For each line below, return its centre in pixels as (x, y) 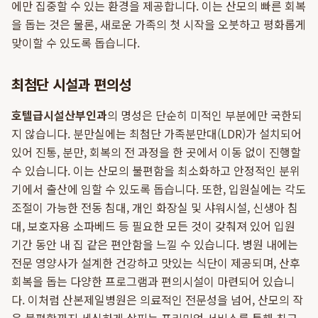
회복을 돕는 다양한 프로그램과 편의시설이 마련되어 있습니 (153, 281)
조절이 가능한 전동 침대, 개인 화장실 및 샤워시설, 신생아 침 (155, 207)
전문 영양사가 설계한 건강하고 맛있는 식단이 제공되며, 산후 (156, 263)
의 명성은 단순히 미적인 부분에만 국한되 (205, 115)
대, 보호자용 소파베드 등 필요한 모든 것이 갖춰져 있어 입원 (153, 226)
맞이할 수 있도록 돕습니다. (76, 43)
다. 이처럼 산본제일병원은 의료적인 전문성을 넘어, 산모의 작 (157, 300)
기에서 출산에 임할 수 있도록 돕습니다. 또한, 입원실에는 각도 (159, 189)
